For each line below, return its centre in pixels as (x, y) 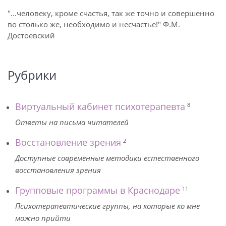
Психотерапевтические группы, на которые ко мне (107, 206)
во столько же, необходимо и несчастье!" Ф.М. (94, 24)
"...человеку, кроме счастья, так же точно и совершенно (111, 13)
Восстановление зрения (68, 142)
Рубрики (32, 75)
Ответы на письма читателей (72, 122)
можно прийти (43, 218)
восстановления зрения (58, 170)
